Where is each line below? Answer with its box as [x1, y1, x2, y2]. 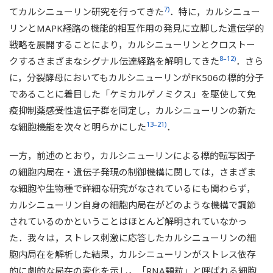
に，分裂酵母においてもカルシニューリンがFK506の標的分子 [9, 71, 264, 83]
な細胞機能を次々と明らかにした [9, 120, 146, 133]
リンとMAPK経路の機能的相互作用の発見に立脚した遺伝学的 [9, 21, 264, 34]
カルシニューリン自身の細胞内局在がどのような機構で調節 [9, 198, 256, 211]
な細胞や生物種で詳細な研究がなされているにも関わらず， [9, 182, 255, 194]
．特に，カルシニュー [169, 5, 260, 18]
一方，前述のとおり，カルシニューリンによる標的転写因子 [9, 149, 255, 161]
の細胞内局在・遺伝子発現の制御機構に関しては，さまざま [9, 165, 256, 178]
